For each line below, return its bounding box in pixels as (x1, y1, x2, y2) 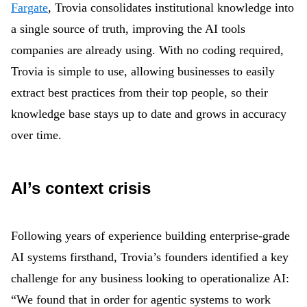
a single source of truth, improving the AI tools (11, 22, 245, 36)
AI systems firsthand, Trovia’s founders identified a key (11, 250, 288, 264)
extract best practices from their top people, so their (11, 86, 268, 99)
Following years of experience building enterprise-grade (11, 229, 290, 243)
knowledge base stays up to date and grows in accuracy (11, 107, 286, 121)
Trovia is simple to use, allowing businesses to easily (11, 64, 275, 78)
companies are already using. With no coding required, (11, 43, 284, 57)
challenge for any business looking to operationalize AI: (11, 271, 289, 285)
